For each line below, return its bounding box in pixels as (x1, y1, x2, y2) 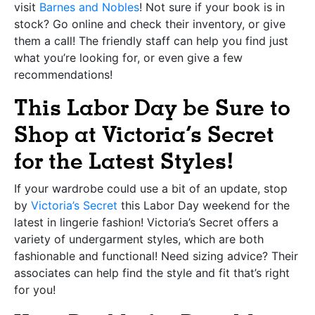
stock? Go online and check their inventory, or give (14, 16, 285, 31)
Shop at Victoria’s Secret (14, 120, 274, 148)
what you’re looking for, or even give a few (14, 50, 243, 65)
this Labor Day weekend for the (117, 198, 290, 212)
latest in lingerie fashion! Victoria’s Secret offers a (14, 214, 278, 229)
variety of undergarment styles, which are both (14, 231, 264, 246)
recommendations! (14, 67, 112, 82)
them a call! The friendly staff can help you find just (14, 33, 288, 48)
